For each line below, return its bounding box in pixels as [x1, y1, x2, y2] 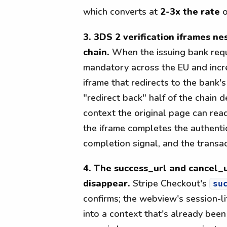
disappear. [83, 177, 130, 190]
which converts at [83, 5, 160, 18]
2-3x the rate [160, 5, 220, 18]
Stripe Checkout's [130, 177, 209, 190]
